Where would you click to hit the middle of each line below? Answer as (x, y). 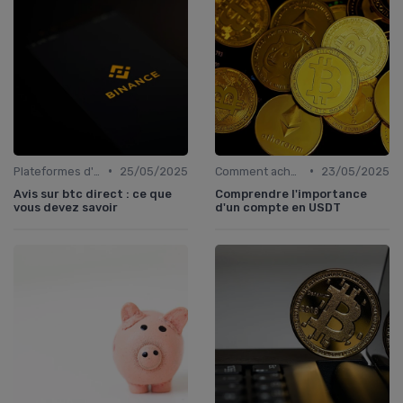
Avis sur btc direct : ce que (93, 193)
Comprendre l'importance (291, 193)
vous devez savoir (66, 207)
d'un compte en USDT (278, 207)
